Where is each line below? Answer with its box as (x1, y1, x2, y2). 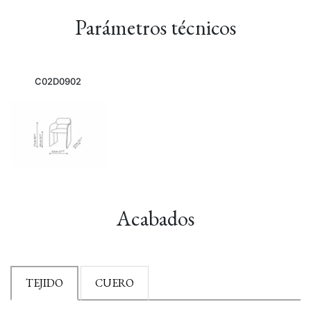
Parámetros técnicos (75, 13, 236, 41)
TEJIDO (26, 276, 63, 291)
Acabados (117, 204, 194, 232)
